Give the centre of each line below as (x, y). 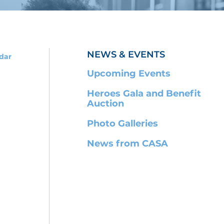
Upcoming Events (129, 74)
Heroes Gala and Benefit (144, 94)
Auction (105, 104)
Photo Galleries (122, 124)
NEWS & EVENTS (126, 55)
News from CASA (127, 144)
